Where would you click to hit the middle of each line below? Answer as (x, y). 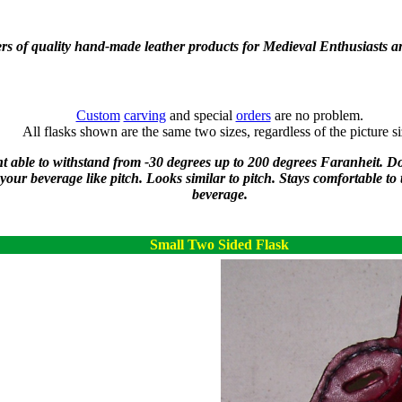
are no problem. (317, 115)
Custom (98, 115)
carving (144, 115)
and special (201, 115)
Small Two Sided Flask (219, 245)
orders (253, 115)
